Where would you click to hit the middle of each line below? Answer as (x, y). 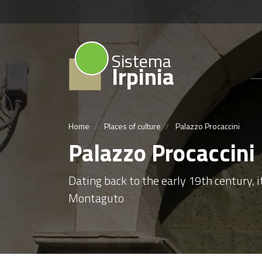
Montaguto (96, 198)
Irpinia (143, 76)
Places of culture (132, 126)
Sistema (142, 61)
